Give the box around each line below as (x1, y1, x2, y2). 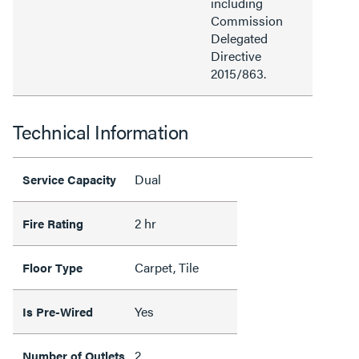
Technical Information (13, 118, 189, 145)
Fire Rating (22, 215, 83, 232)
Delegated (211, 29, 268, 47)
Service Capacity (22, 171, 116, 188)
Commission (211, 11, 283, 30)
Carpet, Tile (135, 258, 199, 276)
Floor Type (22, 259, 83, 276)
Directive (211, 46, 261, 65)
